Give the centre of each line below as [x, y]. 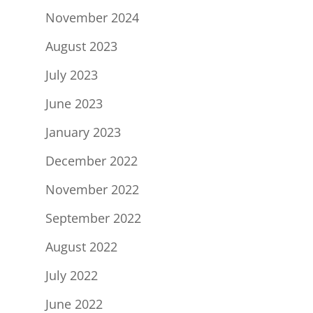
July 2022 [71, 276]
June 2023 [74, 104]
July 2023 [71, 75]
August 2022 [81, 247]
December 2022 [91, 161]
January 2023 [83, 132]
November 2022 [92, 190]
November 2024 [92, 18]
